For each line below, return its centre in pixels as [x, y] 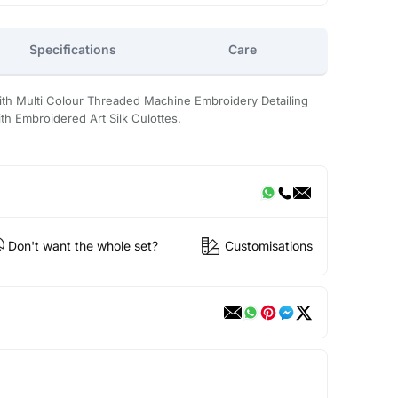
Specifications [73, 50]
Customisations [268, 246]
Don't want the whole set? [83, 246]
